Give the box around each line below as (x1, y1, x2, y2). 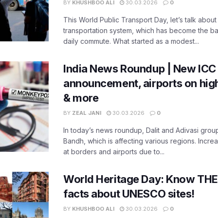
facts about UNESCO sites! (63, 187, 195, 200)
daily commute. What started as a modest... (63, 37, 199, 46)
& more (63, 91, 99, 105)
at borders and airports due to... (63, 147, 164, 156)
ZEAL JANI (72, 109, 101, 117)
